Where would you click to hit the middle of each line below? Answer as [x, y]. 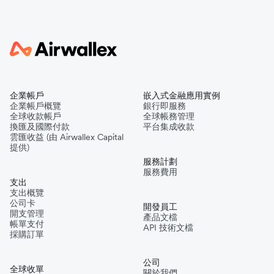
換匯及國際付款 [40, 126]
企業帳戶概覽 [35, 106]
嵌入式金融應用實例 [182, 95]
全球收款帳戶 [35, 116]
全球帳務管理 [169, 116]
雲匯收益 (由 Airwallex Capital [67, 137]
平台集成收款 [169, 126]
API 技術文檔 [168, 227]
